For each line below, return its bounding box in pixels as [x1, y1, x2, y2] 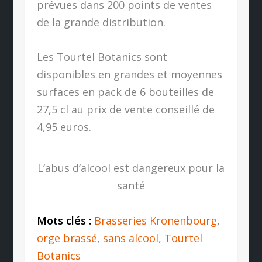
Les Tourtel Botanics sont [36, 49, 167, 64]
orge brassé [36, 230, 97, 245]
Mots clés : [36, 213, 94, 227]
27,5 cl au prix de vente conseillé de [36, 102, 215, 116]
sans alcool [102, 230, 158, 245]
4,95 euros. [36, 119, 91, 134]
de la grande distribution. [36, 15, 166, 29]
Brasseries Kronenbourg [94, 213, 217, 227]
